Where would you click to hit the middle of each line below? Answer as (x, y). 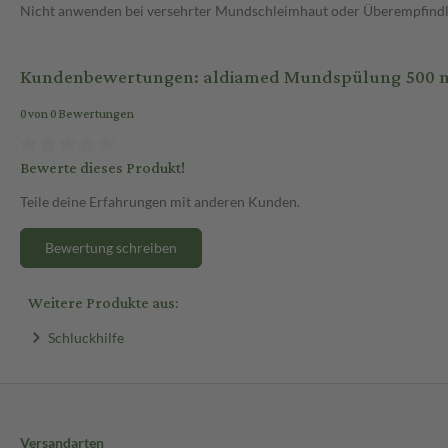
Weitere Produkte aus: (103, 303)
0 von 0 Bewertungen (77, 115)
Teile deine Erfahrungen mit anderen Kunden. (160, 201)
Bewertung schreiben (111, 247)
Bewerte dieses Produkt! (102, 168)
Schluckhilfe (85, 337)
